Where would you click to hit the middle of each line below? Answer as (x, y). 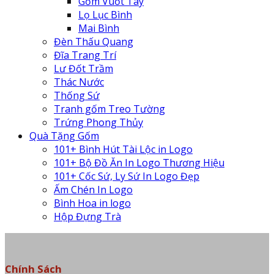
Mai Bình (99, 28)
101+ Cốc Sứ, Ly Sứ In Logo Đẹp (127, 176)
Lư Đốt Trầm (83, 68)
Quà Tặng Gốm (64, 136)
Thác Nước (79, 82)
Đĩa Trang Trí (85, 55)
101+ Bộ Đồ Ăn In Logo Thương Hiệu (139, 163)
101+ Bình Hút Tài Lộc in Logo (123, 149)
